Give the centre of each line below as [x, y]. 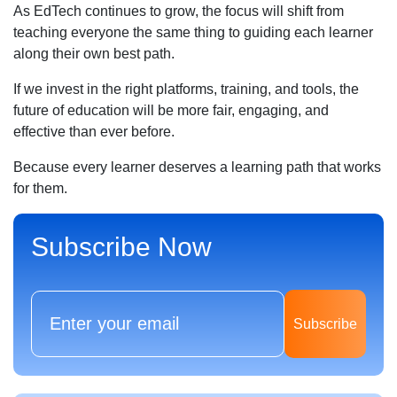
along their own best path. [94, 53]
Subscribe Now [121, 246]
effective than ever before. [94, 131]
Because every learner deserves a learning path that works [197, 167]
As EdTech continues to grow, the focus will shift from [179, 11]
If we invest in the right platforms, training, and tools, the [186, 89]
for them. [40, 188]
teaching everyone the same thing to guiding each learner [193, 32]
